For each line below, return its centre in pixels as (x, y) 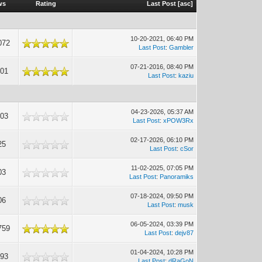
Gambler (182, 47)
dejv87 (185, 233)
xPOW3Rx (179, 120)
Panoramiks (177, 177)
